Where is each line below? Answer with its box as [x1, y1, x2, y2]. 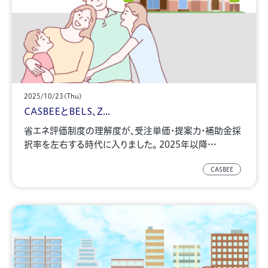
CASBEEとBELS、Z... [24, 105, 110, 117]
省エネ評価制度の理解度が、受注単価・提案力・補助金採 [24, 124, 241, 136]
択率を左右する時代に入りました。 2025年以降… [24, 138, 217, 150]
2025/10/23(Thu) [24, 92, 82, 100]
